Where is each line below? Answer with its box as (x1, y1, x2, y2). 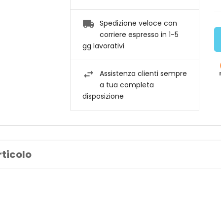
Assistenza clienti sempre (99, 69, 187, 79)
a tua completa (99, 80, 154, 90)
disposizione (82, 91, 124, 102)
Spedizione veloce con (99, 18, 177, 29)
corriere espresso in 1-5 (99, 30, 179, 40)
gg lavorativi (82, 41, 124, 51)
